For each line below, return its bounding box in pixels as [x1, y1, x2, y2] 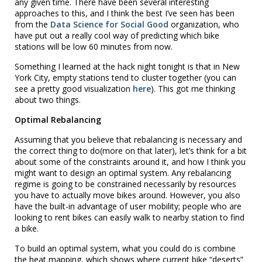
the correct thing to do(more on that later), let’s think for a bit [15, 144, 247, 156]
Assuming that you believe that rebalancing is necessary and [15, 133, 242, 145]
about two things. [15, 94, 81, 105]
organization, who [168, 18, 239, 30]
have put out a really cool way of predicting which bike [15, 29, 219, 41]
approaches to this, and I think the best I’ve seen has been [15, 7, 235, 19]
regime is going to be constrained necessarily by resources [15, 178, 236, 189]
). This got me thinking [151, 82, 235, 94]
